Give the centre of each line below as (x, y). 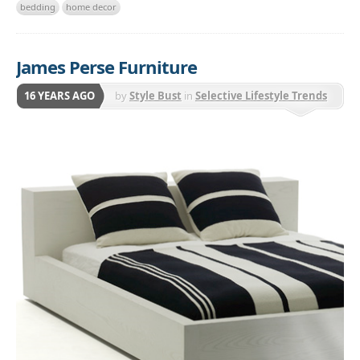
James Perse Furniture (106, 66)
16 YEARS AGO (59, 95)
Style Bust (155, 95)
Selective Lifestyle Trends (261, 95)
